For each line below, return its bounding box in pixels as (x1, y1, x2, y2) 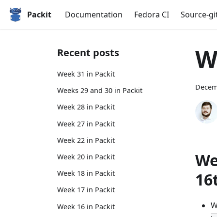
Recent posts (57, 46, 119, 59)
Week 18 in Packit (57, 169, 115, 178)
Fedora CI (134, 9, 169, 20)
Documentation (65, 9, 123, 20)
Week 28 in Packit (57, 102, 115, 112)
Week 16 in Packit (57, 201, 115, 211)
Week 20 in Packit (57, 152, 115, 161)
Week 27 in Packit (57, 119, 115, 128)
